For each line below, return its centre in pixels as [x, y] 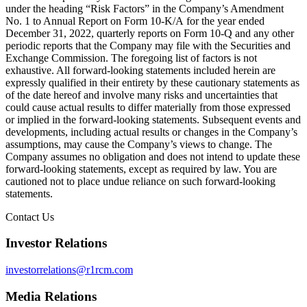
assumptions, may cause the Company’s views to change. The [139, 144]
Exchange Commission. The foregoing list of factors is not [131, 58]
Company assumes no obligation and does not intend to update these [153, 156]
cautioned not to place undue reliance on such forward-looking [140, 181]
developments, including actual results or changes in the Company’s [151, 132]
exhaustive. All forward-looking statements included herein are [140, 70]
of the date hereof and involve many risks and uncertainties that [142, 95]
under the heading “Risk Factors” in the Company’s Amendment [145, 8]
